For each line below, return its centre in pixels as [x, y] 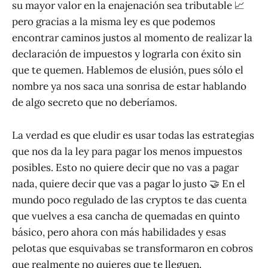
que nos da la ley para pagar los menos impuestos [127, 151]
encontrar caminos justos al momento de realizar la [132, 38]
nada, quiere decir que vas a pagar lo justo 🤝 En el [129, 183]
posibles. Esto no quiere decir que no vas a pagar [125, 167]
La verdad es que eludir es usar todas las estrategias [133, 135]
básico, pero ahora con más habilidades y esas [119, 232]
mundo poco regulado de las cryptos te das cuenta [130, 200]
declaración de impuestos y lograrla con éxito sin [127, 54]
